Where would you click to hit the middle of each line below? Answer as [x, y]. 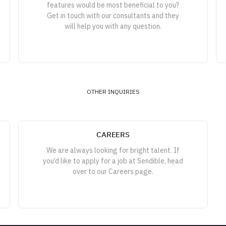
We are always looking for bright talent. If [113, 150]
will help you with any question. [113, 26]
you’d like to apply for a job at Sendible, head [113, 161]
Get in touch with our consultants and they [113, 16]
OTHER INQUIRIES [113, 92]
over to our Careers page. [113, 172]
